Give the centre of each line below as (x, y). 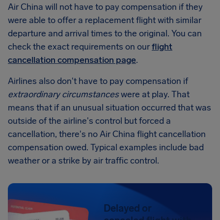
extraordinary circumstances (63, 94)
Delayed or (128, 208)
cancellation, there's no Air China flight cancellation (107, 134)
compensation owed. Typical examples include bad (106, 147)
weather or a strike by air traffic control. (83, 161)
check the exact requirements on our (80, 47)
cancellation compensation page (72, 60)
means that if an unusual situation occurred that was (110, 108)
